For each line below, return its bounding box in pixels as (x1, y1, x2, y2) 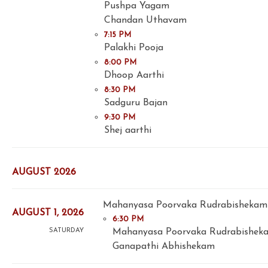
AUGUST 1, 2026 (12, 208, 84, 218)
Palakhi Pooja (104, 43, 163, 53)
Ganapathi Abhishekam (112, 241, 215, 251)
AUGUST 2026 (12, 167, 76, 177)
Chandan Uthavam (104, 16, 187, 26)
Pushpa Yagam (104, 1, 169, 11)
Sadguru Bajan (104, 98, 167, 108)
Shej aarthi (104, 126, 151, 136)
